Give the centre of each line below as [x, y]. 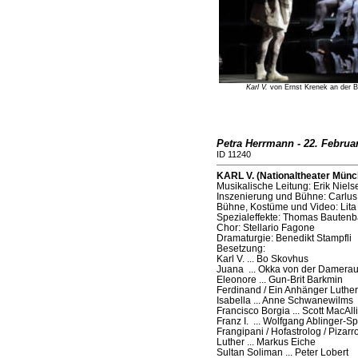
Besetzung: [241, 249]
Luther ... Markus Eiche [266, 342]
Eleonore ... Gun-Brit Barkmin [279, 280]
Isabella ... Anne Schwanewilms [284, 300]
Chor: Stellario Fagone [265, 228]
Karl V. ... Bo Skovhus [262, 259]
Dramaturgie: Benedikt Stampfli [284, 238]
